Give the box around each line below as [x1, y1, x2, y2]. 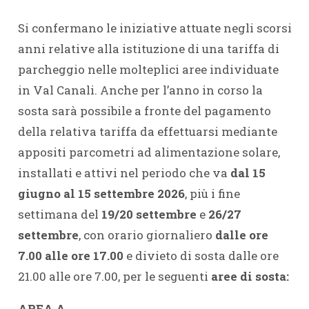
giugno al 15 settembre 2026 [17, 185, 185, 201]
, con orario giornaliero [78, 226, 215, 243]
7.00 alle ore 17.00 [17, 247, 123, 263]
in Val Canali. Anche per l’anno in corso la [17, 81, 263, 98]
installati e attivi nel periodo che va [17, 164, 230, 181]
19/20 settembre [101, 206, 197, 222]
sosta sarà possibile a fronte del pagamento [17, 102, 271, 119]
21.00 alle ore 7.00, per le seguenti [17, 268, 211, 284]
